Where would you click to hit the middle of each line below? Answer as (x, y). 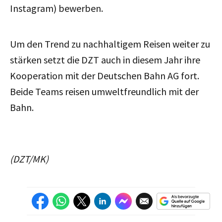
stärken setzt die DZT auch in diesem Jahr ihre (105, 59)
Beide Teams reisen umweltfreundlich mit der (104, 91)
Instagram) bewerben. (56, 8)
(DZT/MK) (29, 159)
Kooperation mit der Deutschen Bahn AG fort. (105, 75)
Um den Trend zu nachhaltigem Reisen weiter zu (110, 44)
